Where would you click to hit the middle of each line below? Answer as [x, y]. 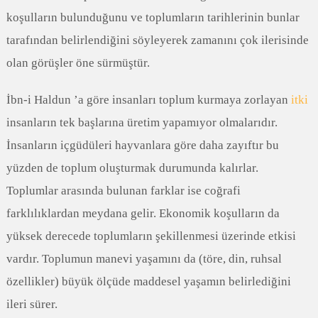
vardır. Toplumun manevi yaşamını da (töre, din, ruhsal [144, 258]
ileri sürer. [32, 304]
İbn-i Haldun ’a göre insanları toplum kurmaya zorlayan [148, 99]
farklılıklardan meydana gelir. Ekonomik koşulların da [143, 213]
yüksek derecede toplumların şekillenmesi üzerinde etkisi [151, 236]
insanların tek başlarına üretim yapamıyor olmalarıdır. [142, 122]
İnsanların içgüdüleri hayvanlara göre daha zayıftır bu [142, 145]
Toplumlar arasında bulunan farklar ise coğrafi [123, 190]
